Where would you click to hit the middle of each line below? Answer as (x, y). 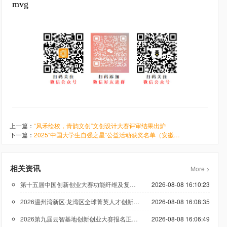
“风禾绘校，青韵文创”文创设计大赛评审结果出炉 (100, 126)
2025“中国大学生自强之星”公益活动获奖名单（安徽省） (177, 135)
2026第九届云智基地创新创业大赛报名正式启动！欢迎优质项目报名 (135, 219)
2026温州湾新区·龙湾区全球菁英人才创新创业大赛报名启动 (136, 202)
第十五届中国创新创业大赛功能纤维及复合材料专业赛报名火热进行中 (133, 184)
